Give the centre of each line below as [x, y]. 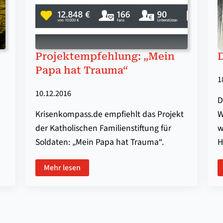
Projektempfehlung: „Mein [105, 56]
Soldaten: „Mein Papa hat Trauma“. [99, 142]
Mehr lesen [62, 168]
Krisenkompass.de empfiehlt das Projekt [109, 114]
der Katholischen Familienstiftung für [103, 128]
